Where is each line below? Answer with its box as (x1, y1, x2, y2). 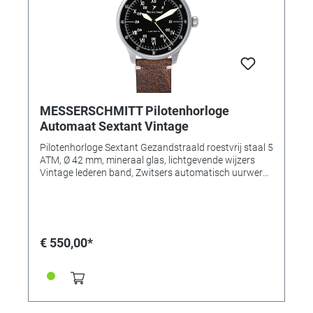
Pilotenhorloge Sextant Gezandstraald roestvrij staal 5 (40, 141, 273, 153)
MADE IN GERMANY (40, 179, 126, 191)
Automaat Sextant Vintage (40, 118, 189, 133)
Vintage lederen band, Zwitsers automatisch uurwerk (40, 166, 268, 178)
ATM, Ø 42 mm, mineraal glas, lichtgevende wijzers (40, 154, 255, 166)
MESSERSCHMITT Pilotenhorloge (40, 103, 229, 118)
